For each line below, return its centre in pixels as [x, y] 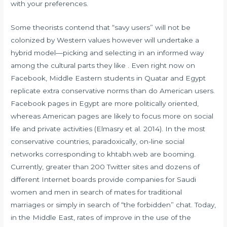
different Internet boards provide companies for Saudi [104, 180]
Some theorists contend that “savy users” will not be [101, 28]
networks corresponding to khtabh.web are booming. [103, 154]
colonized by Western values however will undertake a [105, 40]
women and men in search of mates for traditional [97, 192]
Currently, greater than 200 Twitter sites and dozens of [105, 167]
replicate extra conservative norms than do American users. [113, 91]
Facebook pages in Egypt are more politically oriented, [105, 104]
